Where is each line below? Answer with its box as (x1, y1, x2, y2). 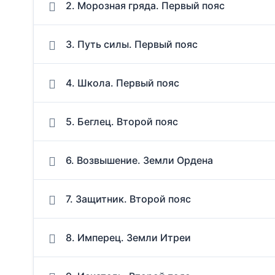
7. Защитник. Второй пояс (66, 192, 191, 205)
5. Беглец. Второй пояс (66, 115, 178, 128)
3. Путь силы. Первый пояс (66, 37, 198, 50)
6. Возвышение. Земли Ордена (66, 153, 213, 166)
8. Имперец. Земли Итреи (66, 231, 191, 244)
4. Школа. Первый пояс (66, 76, 179, 89)
